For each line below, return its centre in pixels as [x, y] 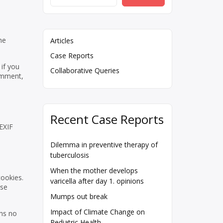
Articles [62, 41]
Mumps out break [79, 197]
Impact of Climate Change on [98, 212]
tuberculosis [70, 155]
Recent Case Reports [107, 119]
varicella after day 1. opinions [97, 181]
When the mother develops [94, 171]
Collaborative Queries [85, 71]
